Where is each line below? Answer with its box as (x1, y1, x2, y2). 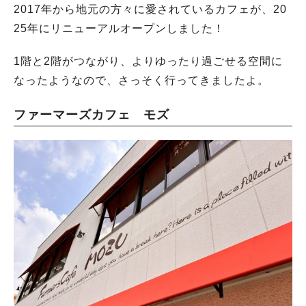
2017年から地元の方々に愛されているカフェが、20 (14, 3, 287, 15)
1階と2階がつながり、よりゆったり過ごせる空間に (14, 55, 283, 67)
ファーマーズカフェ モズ (14, 108, 169, 122)
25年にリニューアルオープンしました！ (14, 23, 225, 34)
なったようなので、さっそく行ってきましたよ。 (14, 74, 269, 86)
